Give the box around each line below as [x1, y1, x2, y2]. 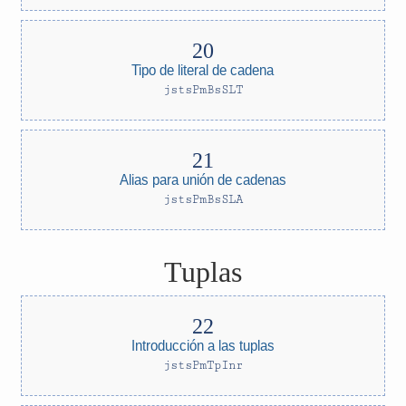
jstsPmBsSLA [163, 192, 243, 207]
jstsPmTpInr [163, 358, 243, 372]
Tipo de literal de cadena [131, 62, 275, 79]
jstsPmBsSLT [163, 82, 243, 97]
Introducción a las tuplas [131, 337, 275, 354]
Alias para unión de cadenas [120, 171, 286, 188]
